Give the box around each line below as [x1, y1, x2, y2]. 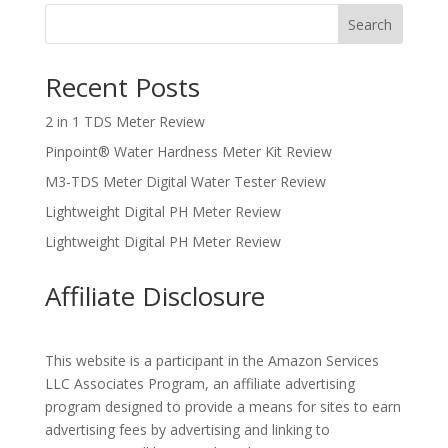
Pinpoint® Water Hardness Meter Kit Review [44, 141, 332, 161]
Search [348, 14, 393, 34]
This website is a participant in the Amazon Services [44, 350, 379, 370]
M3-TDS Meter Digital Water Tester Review [44, 171, 326, 191]
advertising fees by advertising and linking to [44, 419, 330, 439]
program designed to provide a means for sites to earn [44, 396, 401, 416]
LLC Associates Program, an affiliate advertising [44, 373, 355, 393]
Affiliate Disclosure [44, 277, 265, 314]
